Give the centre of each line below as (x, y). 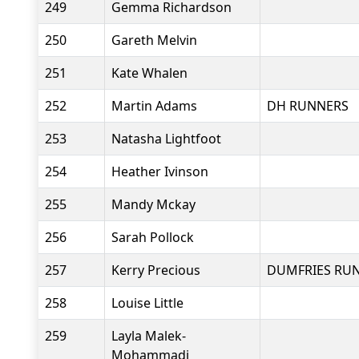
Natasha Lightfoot (166, 139)
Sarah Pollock (153, 237)
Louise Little (147, 303)
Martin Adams (154, 106)
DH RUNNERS (308, 106)
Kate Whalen (149, 73)
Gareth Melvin (154, 40)
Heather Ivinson (160, 171)
